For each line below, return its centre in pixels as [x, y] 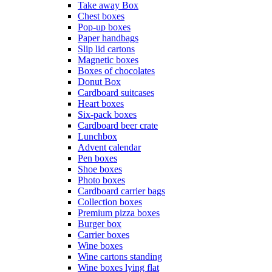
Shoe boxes [100, 169]
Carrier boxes [104, 235]
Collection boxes [110, 202]
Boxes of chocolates [116, 71]
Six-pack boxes [107, 114]
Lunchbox [97, 136]
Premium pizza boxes [119, 213]
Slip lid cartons [106, 49]
